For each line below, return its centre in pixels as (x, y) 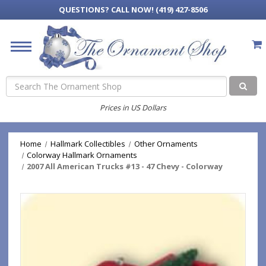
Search (19, 82)
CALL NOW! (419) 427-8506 (159, 9)
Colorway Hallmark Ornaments (82, 155)
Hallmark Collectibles (88, 144)
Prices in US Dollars (133, 107)
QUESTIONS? (85, 9)
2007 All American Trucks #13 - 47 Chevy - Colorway (125, 166)
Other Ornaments (166, 144)
